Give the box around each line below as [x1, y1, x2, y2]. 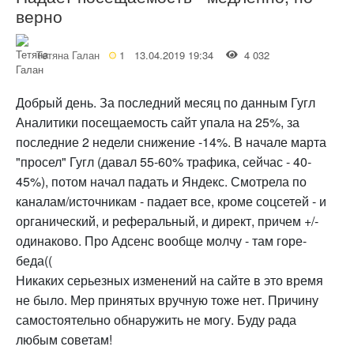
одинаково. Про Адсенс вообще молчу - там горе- [16, 231, 307, 250]
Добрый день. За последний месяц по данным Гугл [16, 92, 315, 111]
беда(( [16, 250, 52, 269]
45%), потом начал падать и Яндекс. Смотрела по [16, 171, 307, 190]
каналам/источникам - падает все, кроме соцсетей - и [16, 191, 326, 210]
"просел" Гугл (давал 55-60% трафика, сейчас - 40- [16, 152, 311, 171]
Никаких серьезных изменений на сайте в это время [16, 270, 323, 289]
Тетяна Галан [36, 47, 100, 63]
